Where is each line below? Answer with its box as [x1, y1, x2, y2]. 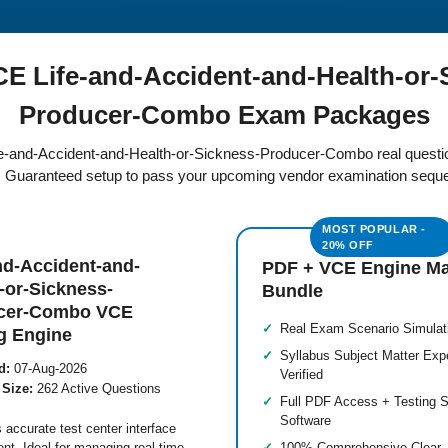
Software [280, 413, 331, 428]
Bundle [262, 281, 323, 301]
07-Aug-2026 [10, 361, 87, 376]
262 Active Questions [33, 381, 161, 396]
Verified [280, 367, 323, 382]
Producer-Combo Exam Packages [18, 100, 430, 130]
